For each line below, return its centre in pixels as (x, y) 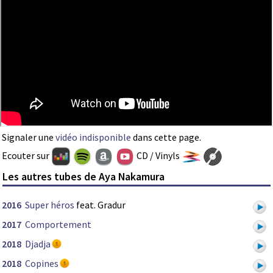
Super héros (50, 205)
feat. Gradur (100, 205)
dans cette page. (166, 137)
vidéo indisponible (93, 137)
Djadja (38, 244)
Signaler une (29, 137)
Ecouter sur (27, 155)
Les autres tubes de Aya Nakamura (84, 177)
